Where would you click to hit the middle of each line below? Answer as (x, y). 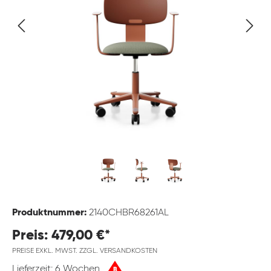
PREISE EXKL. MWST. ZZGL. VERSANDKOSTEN (85, 251)
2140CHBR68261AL (129, 213)
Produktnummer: (51, 213)
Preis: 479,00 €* (61, 236)
